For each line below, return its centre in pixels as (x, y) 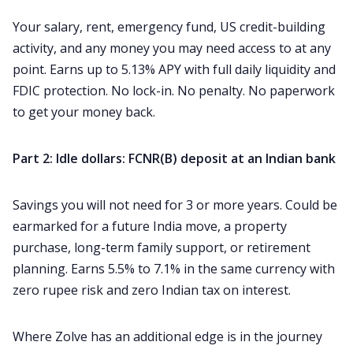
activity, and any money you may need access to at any (172, 48)
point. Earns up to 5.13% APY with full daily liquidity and (174, 69)
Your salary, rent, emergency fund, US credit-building (169, 26)
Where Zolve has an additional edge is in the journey (167, 336)
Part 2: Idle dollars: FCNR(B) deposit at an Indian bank (174, 158)
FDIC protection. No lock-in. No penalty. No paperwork (174, 90)
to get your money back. (84, 111)
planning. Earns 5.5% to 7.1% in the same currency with (174, 268)
